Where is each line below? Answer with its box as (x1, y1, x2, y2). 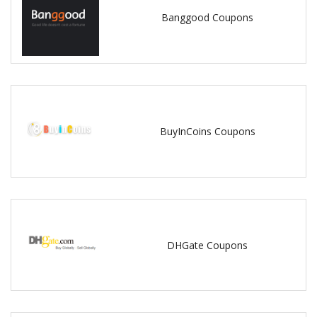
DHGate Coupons (167, 238, 248, 252)
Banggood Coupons (161, 11, 254, 25)
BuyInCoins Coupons (159, 124, 255, 138)
